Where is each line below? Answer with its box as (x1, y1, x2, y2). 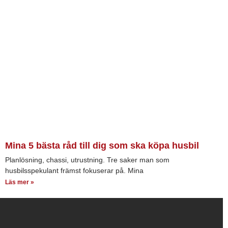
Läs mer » (5, 179, 34, 186)
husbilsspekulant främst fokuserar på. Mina (5, 166, 144, 175)
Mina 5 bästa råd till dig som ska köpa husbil (5, 140, 199, 151)
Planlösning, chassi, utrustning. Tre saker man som (5, 156, 169, 164)
